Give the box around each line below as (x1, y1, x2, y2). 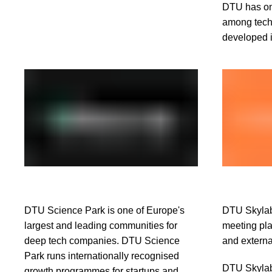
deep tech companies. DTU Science (24, 236, 180, 246)
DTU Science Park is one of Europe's (24, 205, 185, 216)
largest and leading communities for (24, 220, 177, 231)
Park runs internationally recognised (24, 251, 179, 262)
